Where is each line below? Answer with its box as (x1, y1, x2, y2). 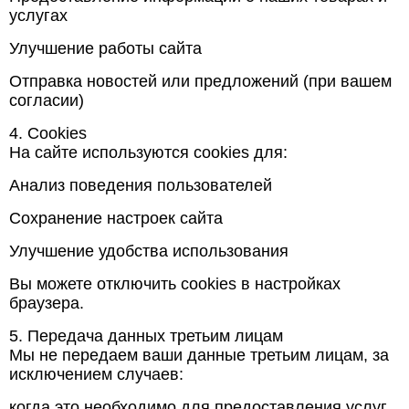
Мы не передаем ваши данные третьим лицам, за (9, 346, 389, 364)
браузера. (9, 294, 84, 312)
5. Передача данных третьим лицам (9, 327, 283, 345)
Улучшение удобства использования (9, 242, 288, 260)
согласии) (9, 91, 84, 110)
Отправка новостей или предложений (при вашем (9, 72, 392, 90)
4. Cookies (9, 124, 87, 142)
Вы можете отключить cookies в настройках (9, 275, 341, 293)
